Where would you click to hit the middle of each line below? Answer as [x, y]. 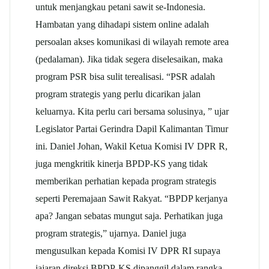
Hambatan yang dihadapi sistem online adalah [122, 25]
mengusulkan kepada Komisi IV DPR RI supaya [128, 251]
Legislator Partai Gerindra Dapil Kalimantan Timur [132, 129]
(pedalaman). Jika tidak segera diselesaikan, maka [129, 59]
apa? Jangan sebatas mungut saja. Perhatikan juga [129, 216]
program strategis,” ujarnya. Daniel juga [111, 234]
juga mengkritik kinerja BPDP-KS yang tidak [122, 164]
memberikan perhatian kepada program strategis [126, 181]
